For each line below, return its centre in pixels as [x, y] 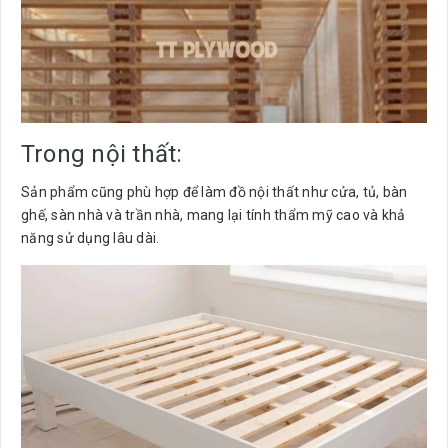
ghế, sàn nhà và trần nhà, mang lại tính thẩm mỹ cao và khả [213, 215]
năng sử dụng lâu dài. [90, 238]
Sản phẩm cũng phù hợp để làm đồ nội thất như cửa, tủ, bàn [214, 192]
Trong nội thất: [102, 154]
